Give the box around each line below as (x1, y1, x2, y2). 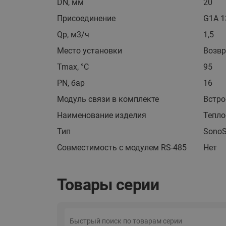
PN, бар (56, 78, 85, 88)
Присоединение (56, 14, 116, 23)
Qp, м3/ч (56, 30, 89, 39)
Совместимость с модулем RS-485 (56, 143, 187, 152)
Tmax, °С (56, 62, 89, 72)
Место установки (56, 46, 122, 55)
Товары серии (56, 176, 159, 194)
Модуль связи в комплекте (56, 94, 159, 104)
